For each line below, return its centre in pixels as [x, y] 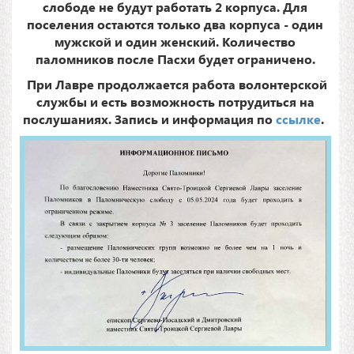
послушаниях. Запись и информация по [150, 119]
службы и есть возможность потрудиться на [175, 102]
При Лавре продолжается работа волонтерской [175, 85]
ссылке [299, 119]
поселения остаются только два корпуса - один [175, 24]
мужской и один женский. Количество [175, 42]
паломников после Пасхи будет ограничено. [175, 59]
